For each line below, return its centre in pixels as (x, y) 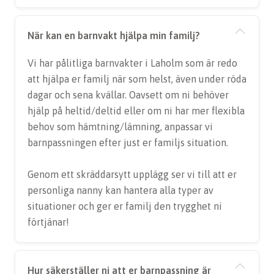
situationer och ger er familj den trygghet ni (125, 206)
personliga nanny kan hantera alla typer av (120, 190)
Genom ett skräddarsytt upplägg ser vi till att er (132, 174)
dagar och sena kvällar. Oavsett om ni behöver (128, 95)
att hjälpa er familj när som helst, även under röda (137, 79)
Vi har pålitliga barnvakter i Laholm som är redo (132, 63)
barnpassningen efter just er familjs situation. (128, 143)
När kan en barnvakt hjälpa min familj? (114, 35)
